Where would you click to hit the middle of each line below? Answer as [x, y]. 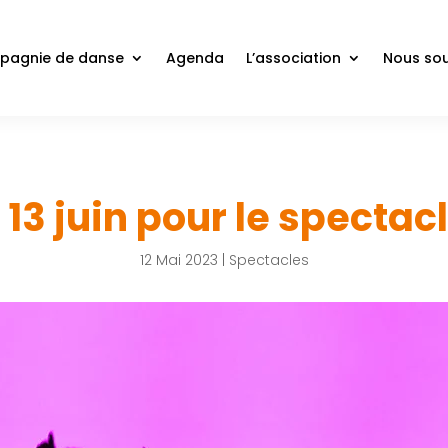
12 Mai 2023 [178, 259]
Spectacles [268, 259]
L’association [293, 58]
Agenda [194, 58]
